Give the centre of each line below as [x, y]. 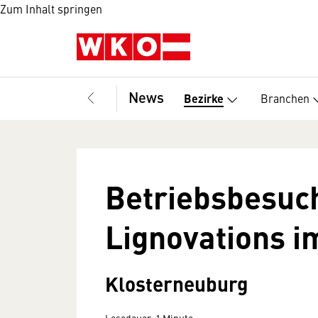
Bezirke [204, 99]
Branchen [285, 98]
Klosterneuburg [177, 283]
